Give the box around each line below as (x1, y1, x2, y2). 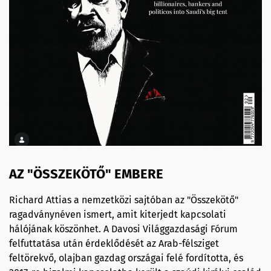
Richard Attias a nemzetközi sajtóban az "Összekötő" (9, 194, 238, 206)
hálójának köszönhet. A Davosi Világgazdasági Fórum (9, 223, 238, 235)
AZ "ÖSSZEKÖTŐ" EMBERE (9, 165, 163, 182)
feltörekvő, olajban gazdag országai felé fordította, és (9, 252, 243, 264)
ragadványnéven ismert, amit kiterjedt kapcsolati (9, 208, 226, 220)
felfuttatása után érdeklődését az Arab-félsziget (9, 237, 219, 249)
